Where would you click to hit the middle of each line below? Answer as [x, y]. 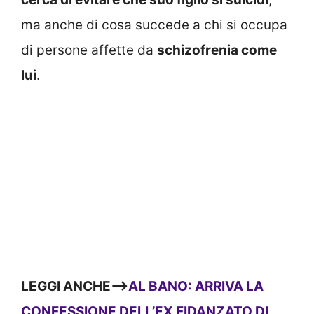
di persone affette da [89, 50]
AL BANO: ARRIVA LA [196, 287]
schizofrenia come [217, 50]
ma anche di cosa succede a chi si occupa [154, 25]
